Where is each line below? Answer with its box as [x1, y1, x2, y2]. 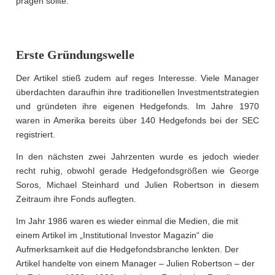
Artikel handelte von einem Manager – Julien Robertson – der [16, 258, 255, 269]
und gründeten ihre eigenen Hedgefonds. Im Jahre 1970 [16, 101, 259, 112]
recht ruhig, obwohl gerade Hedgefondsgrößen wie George [16, 166, 259, 176]
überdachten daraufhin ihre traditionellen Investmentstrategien [16, 87, 259, 98]
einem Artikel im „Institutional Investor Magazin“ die [16, 230, 214, 241]
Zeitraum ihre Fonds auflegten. [16, 194, 136, 204]
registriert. [16, 130, 55, 140]
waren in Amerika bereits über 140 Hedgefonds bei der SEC [16, 115, 259, 126]
